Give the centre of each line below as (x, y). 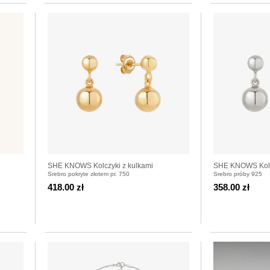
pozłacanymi (68, 176)
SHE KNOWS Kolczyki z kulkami (100, 165)
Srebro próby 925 (238, 174)
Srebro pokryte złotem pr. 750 (89, 174)
